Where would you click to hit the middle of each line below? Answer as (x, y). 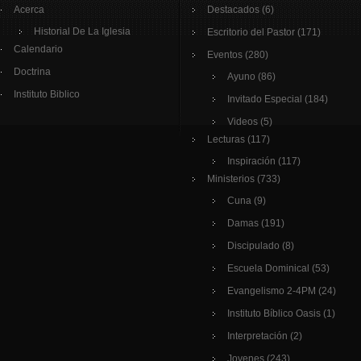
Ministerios (231, 179)
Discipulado (253, 246)
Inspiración (251, 161)
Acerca (29, 10)
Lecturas (226, 139)
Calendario (38, 49)
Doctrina (32, 72)
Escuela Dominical (268, 268)
